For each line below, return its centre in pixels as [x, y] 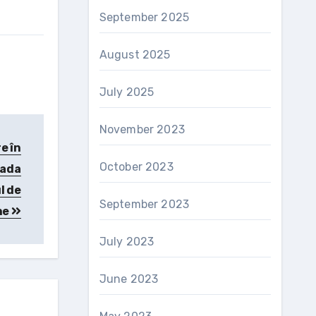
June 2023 [129, 279]
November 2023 [142, 129]
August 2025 [135, 55]
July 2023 [127, 242]
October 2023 [136, 167]
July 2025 [127, 92]
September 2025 [144, 17]
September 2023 [144, 204]
